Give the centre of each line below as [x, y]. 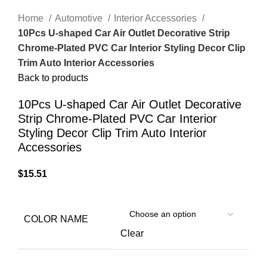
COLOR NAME [56, 219]
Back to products [53, 77]
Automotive [80, 18]
